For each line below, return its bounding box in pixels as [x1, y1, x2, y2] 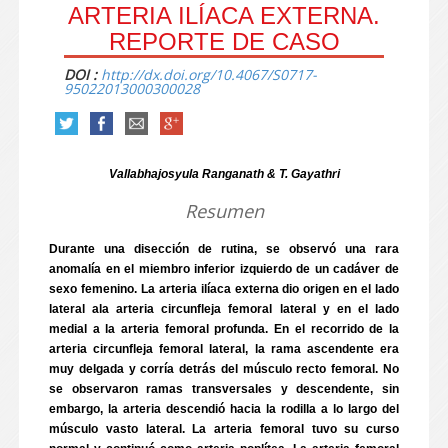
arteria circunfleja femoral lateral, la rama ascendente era [49, 342, 399, 356]
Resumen [184, 199, 264, 223]
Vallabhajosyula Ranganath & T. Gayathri [108, 167, 340, 181]
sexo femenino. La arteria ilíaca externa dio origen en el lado [49, 282, 399, 296]
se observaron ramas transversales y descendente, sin [49, 382, 399, 396]
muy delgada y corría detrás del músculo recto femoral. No [49, 362, 399, 376]
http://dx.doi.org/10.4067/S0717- [101, 65, 317, 84]
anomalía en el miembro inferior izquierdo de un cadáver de [49, 262, 399, 276]
